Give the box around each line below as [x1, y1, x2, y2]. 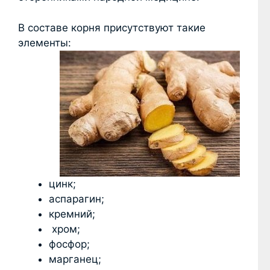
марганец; [49, 253, 101, 265]
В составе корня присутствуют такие [18, 21, 206, 34]
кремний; [49, 207, 95, 220]
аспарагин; [49, 192, 104, 205]
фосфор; [49, 237, 90, 250]
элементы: [18, 36, 71, 49]
